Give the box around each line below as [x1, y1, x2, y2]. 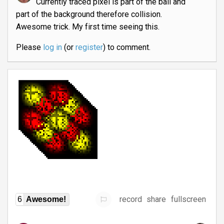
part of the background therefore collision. [16, 9, 162, 19]
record [119, 194, 142, 204]
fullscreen [171, 194, 206, 204]
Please [16, 42, 43, 52]
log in [42, 42, 62, 52]
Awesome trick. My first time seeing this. [16, 22, 159, 31]
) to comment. [102, 42, 150, 52]
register [75, 42, 103, 52]
